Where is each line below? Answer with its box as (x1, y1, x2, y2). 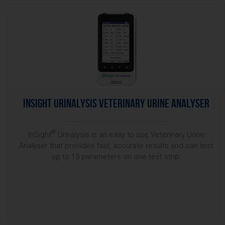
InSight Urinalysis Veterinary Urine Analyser (23, 96, 209, 111)
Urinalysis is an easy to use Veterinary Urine (56, 130, 204, 139)
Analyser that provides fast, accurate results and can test (19, 141, 213, 150)
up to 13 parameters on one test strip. (51, 152, 181, 161)
